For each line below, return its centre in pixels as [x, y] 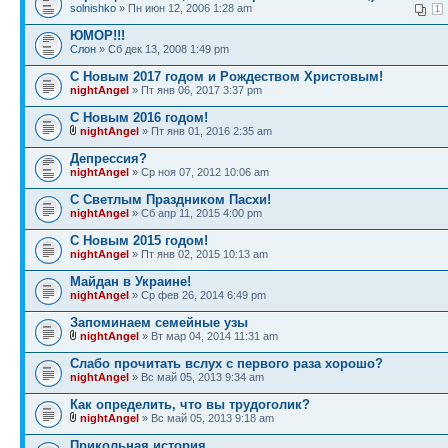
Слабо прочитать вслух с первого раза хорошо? [226, 363]
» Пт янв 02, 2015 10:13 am [198, 253]
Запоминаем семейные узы [159, 322]
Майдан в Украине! [130, 281]
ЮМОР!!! [97, 35]
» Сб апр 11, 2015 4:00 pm [195, 212]
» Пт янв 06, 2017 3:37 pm [195, 89]
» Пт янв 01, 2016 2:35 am [205, 130]
